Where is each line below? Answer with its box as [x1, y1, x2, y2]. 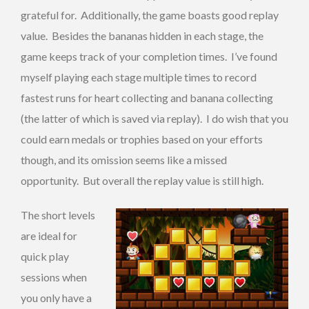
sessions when [21, 270, 87, 284]
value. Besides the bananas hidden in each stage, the [21, 29, 263, 43]
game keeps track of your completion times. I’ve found [21, 50, 277, 63]
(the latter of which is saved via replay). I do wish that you [21, 112, 288, 126]
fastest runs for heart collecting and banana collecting [21, 91, 273, 105]
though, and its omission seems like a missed [21, 153, 227, 167]
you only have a [21, 291, 92, 305]
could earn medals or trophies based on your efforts [21, 132, 263, 146]
